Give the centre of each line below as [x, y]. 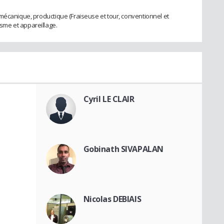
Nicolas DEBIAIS [112, 199]
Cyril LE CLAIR [109, 99]
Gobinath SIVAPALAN [123, 149]
